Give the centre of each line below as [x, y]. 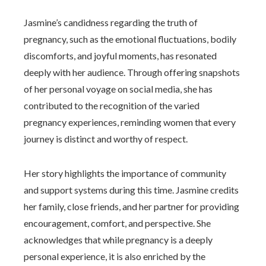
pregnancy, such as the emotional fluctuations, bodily [130, 39]
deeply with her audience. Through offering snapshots [132, 72]
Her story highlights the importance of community [125, 173]
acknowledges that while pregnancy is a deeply [118, 240]
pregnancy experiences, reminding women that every [130, 122]
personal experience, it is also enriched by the [115, 256]
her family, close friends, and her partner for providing [132, 206]
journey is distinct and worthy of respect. [106, 139]
